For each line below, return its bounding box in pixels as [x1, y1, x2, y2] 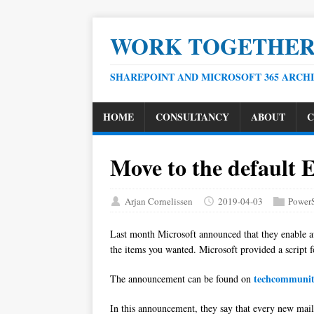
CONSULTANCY [156, 109, 229, 124]
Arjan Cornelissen [125, 195, 193, 208]
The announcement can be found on [110, 272, 254, 286]
